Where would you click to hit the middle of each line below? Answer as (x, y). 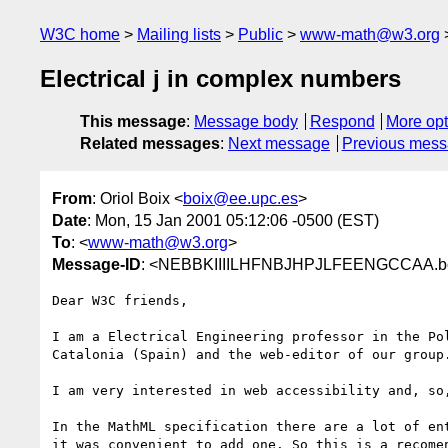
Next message (279, 144)
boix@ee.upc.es (240, 198)
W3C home (80, 34)
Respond (342, 122)
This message (133, 122)
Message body (246, 122)
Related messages (150, 144)
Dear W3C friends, (120, 300)
